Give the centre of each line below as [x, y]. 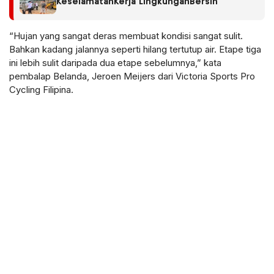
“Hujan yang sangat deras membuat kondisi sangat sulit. [126, 35]
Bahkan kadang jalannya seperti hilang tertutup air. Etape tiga [135, 49]
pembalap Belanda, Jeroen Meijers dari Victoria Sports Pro [132, 76]
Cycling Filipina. [41, 89]
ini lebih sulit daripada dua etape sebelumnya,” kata [115, 62]
